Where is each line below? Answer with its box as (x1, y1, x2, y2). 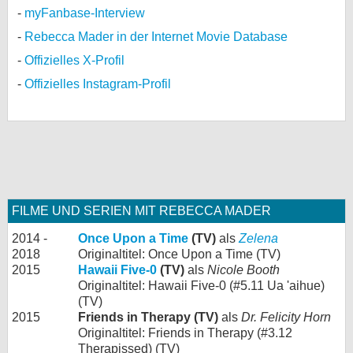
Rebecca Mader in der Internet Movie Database (24, 29, 288, 43)
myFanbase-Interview (24, 6, 145, 20)
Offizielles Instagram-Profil (24, 76, 171, 91)
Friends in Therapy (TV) (78, 310, 218, 324)
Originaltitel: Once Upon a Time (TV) (78, 247, 281, 261)
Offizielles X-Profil (24, 53, 124, 67)
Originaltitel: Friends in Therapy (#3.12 (78, 325, 292, 340)
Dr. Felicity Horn (241, 310, 331, 324)
